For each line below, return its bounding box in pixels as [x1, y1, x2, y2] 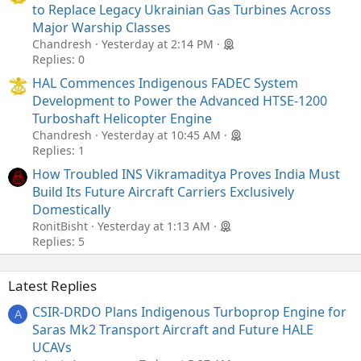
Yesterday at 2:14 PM [102, 36, 214, 52]
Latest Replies [8, 276, 97, 296]
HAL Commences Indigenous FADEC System [32, 74, 298, 93]
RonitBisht [32, 218, 88, 234]
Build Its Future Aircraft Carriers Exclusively [32, 183, 294, 201]
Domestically [32, 201, 110, 219]
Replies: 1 [32, 143, 85, 159]
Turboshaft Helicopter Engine [32, 110, 212, 128]
